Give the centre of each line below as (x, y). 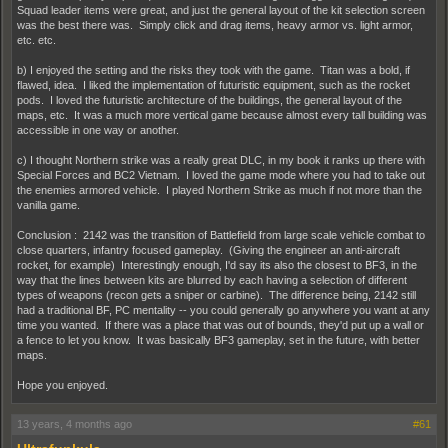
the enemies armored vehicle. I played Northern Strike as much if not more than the (219, 190)
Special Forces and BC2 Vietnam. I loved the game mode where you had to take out (221, 175)
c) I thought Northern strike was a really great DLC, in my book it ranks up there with (221, 160)
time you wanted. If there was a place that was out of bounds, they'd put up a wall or (220, 325)
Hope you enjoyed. (62, 385)
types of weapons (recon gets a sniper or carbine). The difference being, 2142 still (216, 295)
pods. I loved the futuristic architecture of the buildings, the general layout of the (209, 100)
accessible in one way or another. (98, 130)
